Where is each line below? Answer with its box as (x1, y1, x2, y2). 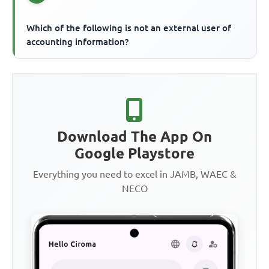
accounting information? (26, 36, 129, 47)
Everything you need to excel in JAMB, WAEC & (32, 168, 237, 180)
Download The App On (57, 128, 212, 145)
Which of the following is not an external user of (26, 22, 232, 33)
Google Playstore (74, 145, 195, 162)
